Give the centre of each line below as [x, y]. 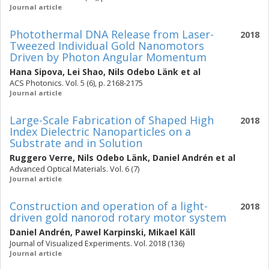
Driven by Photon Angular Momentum [108, 57]
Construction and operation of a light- [109, 206]
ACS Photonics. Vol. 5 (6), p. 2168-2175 [76, 83]
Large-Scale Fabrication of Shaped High [112, 120]
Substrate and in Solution [76, 143]
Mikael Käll [172, 232]
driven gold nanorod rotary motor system [118, 217]
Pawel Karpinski [109, 232]
